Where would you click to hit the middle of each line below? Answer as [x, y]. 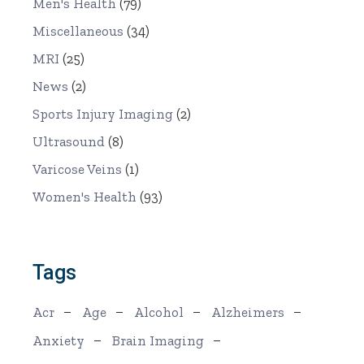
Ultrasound [69, 142]
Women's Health [85, 197]
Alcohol [159, 312]
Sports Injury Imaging [103, 114]
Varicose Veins [78, 169]
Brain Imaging [158, 341]
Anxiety [59, 341]
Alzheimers [248, 312]
